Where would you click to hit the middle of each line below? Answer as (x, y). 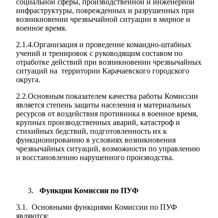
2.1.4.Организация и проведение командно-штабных (104, 45)
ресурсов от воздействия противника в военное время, (107, 114)
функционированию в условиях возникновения (96, 140)
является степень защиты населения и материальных (104, 105)
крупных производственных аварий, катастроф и (98, 122)
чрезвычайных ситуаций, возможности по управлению (108, 149)
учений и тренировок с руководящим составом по (99, 53)
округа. (28, 80)
